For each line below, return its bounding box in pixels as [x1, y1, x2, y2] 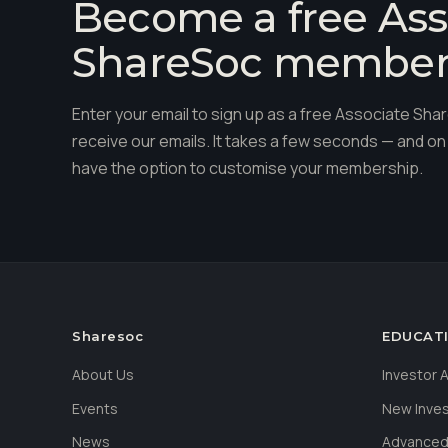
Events [72, 398, 118, 418]
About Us [72, 365, 134, 384]
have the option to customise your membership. [72, 157, 423, 179]
